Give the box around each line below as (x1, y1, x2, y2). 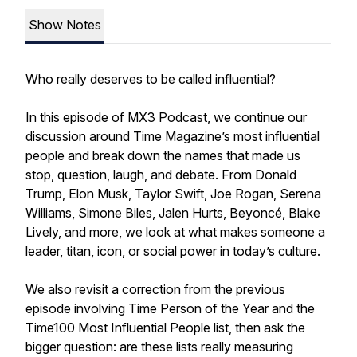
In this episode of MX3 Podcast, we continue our (25, 109, 307, 125)
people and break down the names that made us (25, 147, 300, 163)
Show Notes (29, 17, 101, 33)
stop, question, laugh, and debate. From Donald (25, 167, 296, 182)
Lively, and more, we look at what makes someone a (25, 224, 325, 240)
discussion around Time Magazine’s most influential (25, 128, 320, 144)
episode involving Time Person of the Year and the (25, 300, 315, 316)
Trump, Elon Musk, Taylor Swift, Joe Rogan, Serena (25, 186, 321, 202)
